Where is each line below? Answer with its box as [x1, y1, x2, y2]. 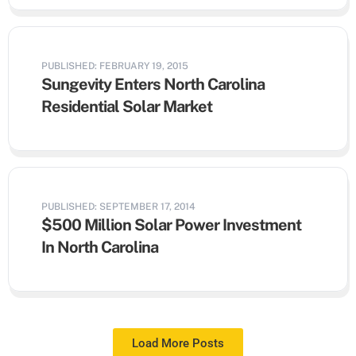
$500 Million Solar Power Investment [41, 215, 301, 234]
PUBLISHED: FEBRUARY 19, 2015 [41, 60, 188, 72]
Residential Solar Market [41, 97, 212, 116]
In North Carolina [41, 238, 158, 257]
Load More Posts [132, 336, 224, 350]
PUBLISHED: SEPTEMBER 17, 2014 [41, 201, 195, 212]
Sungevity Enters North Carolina [41, 75, 265, 94]
